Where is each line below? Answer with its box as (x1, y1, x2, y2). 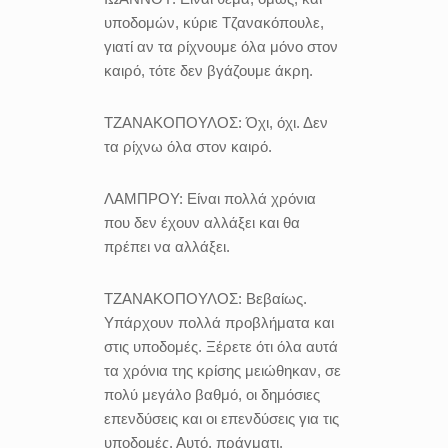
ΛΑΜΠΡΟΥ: (104, 190, 187, 207)
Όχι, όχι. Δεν (246, 114, 328, 131)
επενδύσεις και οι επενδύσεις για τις (104, 410, 339, 427)
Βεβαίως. (246, 290, 307, 307)
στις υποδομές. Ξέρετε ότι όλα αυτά (104, 338, 338, 355)
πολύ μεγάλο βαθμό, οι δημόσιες (104, 386, 320, 403)
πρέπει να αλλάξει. (104, 238, 230, 255)
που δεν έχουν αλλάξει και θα (104, 214, 300, 231)
